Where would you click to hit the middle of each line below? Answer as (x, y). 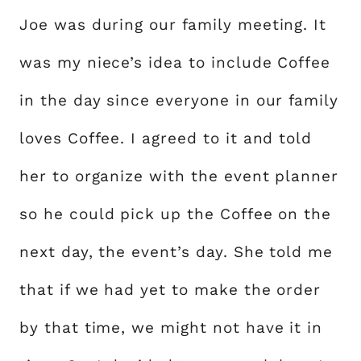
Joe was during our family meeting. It (173, 25)
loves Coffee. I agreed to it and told (166, 138)
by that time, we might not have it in (171, 328)
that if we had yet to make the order (170, 290)
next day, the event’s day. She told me (176, 252)
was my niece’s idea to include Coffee (175, 62)
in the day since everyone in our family (179, 100)
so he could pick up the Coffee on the (176, 214)
